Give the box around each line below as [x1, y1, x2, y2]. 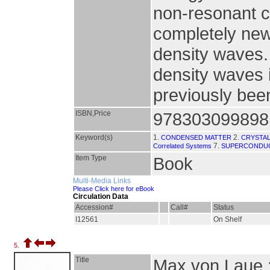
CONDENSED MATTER [161, 134, 231, 141]
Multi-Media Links [73, 177, 131, 185]
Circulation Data [73, 192, 128, 201]
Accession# [75, 203, 113, 212]
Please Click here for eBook [73, 185, 154, 192]
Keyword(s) [75, 133, 113, 142]
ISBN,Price [75, 109, 111, 118]
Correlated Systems [153, 142, 212, 149]
